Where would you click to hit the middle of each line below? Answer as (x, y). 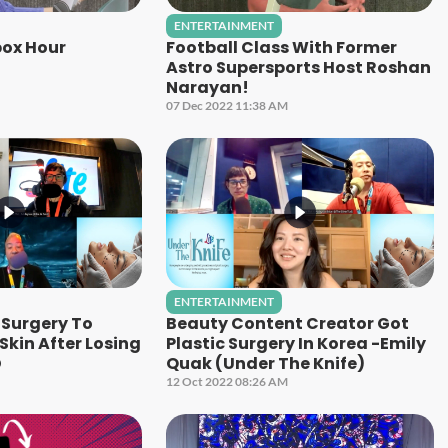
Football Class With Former (282, 47)
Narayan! (208, 87)
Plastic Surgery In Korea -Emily (296, 343)
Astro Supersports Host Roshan (299, 67)
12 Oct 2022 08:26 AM (227, 381)
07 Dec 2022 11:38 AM (227, 105)
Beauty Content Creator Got (288, 323)
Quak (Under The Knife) (266, 363)
